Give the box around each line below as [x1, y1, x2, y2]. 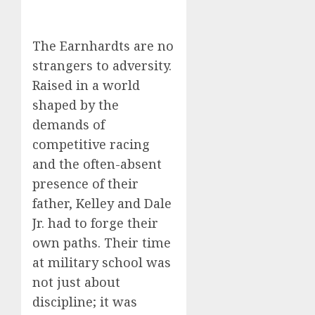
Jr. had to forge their [32, 214, 158, 232]
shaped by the [32, 96, 119, 114]
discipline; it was [32, 293, 137, 311]
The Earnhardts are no [32, 37, 174, 55]
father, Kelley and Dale [32, 195, 172, 212]
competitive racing [32, 136, 150, 153]
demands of [32, 116, 105, 134]
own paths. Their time [32, 234, 171, 252]
